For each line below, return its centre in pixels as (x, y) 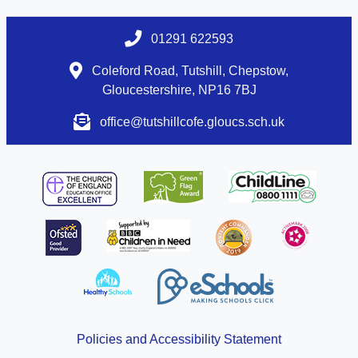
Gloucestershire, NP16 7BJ (179, 90)
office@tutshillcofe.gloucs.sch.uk (192, 122)
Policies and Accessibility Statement (179, 340)
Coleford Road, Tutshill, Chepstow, (189, 71)
